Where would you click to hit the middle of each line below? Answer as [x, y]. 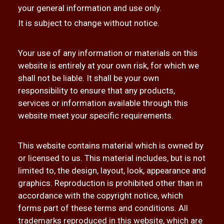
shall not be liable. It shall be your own [88, 78]
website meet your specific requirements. [95, 115]
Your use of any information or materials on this [107, 53]
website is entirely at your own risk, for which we [108, 65]
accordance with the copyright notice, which [100, 195]
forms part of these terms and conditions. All [103, 208]
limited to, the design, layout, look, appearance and [112, 170]
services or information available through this [103, 103]
